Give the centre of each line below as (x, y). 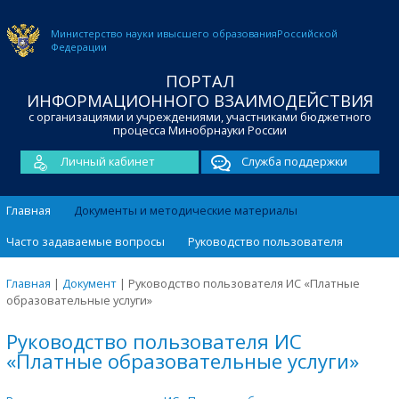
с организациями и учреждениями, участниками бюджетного (199, 117)
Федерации (79, 47)
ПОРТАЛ (199, 81)
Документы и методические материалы (185, 211)
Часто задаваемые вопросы (85, 241)
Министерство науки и (107, 33)
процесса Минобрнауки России (199, 130)
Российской (307, 33)
